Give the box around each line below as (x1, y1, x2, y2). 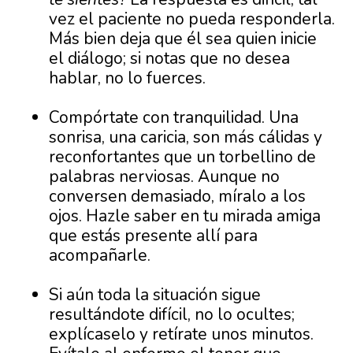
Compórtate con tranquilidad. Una (49, 106, 299, 129)
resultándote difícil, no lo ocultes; (49, 303, 295, 326)
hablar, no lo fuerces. (49, 67, 206, 90)
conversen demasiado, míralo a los (49, 185, 307, 208)
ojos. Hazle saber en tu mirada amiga (49, 205, 321, 228)
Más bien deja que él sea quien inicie (49, 28, 318, 50)
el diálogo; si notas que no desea (49, 47, 291, 70)
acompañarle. (49, 244, 151, 267)
